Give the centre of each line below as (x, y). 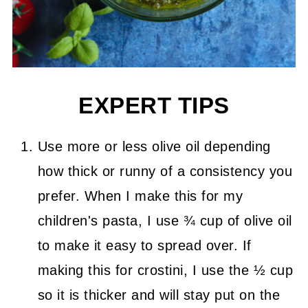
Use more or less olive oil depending (154, 147)
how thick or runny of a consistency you (165, 172)
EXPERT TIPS (154, 106)
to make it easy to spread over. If (144, 246)
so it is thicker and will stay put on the (159, 295)
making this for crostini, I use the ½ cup (165, 271)
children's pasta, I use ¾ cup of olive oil (165, 221)
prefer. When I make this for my (140, 196)
